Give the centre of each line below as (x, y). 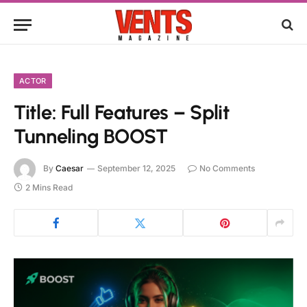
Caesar (70, 169)
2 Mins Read (49, 187)
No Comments (227, 169)
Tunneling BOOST (91, 136)
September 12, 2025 (136, 169)
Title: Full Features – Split (122, 112)
